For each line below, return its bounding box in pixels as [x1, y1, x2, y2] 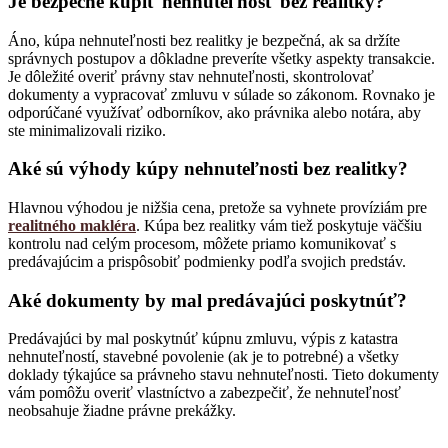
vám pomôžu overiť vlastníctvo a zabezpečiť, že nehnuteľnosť [8, 384, 401, 402]
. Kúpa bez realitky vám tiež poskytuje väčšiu [136, 217, 422, 235]
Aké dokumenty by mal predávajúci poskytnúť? [8, 289, 407, 311]
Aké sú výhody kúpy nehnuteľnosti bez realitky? [8, 158, 408, 180]
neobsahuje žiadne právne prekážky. [8, 402, 236, 420]
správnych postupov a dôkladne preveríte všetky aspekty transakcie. [8, 49, 435, 67]
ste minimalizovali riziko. [8, 121, 166, 139]
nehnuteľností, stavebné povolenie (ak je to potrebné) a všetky [8, 348, 399, 366]
